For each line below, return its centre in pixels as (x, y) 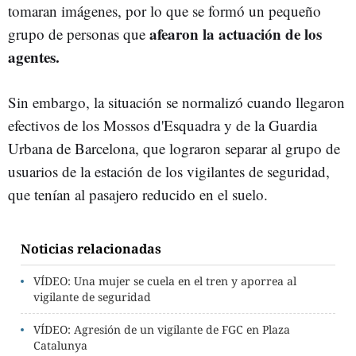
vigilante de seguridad (92, 296)
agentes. (34, 56)
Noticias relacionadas (91, 248)
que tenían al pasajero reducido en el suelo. (140, 194)
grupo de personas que (79, 33)
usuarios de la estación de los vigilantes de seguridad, (169, 171)
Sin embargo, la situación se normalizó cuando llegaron (176, 102)
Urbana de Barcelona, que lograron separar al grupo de (174, 148)
